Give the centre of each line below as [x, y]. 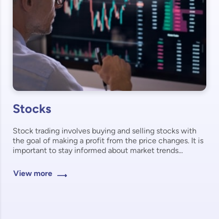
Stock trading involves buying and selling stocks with [105, 131]
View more [33, 174]
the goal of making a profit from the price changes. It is [108, 141]
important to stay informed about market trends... [98, 151]
